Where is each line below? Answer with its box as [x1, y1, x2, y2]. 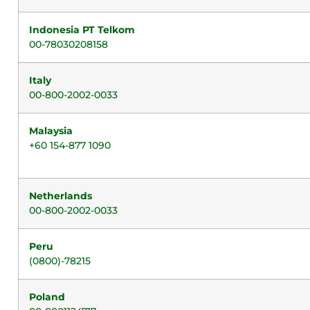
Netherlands [29, 190, 92, 202]
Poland [29, 291, 65, 303]
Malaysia [29, 125, 73, 137]
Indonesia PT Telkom [29, 24, 135, 36]
